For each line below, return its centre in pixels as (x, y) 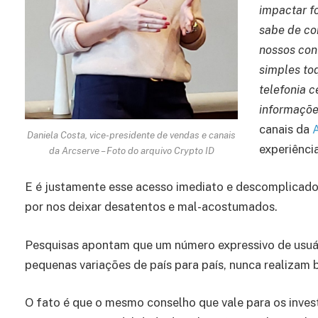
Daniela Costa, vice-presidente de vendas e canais (131, 135)
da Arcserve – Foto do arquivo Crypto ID (131, 151)
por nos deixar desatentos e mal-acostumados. (151, 207)
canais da (286, 129)
